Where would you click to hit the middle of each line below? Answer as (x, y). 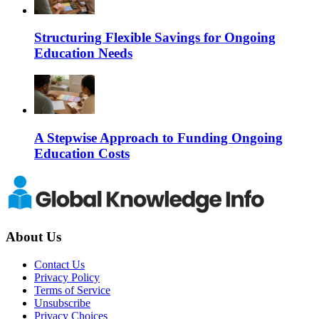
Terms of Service (72, 291)
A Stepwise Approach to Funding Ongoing (158, 137)
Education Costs (82, 153)
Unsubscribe (62, 303)
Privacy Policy (67, 278)
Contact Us (59, 265)
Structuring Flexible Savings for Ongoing (155, 38)
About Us (33, 237)
